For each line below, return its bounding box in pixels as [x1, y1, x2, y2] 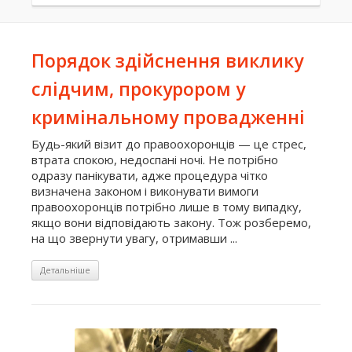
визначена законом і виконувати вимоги [31, 183, 258, 199]
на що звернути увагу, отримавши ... [31, 230, 237, 246]
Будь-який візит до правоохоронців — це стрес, [31, 136, 306, 152]
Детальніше [40, 264, 90, 276]
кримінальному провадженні [31, 104, 305, 130]
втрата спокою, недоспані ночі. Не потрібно [31, 152, 278, 167]
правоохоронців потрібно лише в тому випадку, [31, 199, 302, 214]
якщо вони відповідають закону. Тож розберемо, [31, 214, 311, 230]
